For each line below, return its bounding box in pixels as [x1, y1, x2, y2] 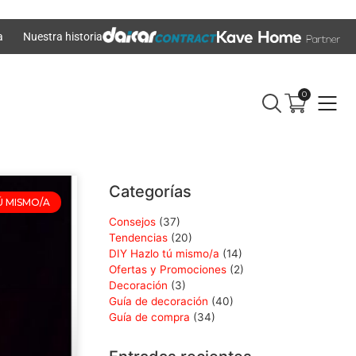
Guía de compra [109, 311, 190, 324]
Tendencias [109, 231, 168, 245]
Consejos [109, 215, 156, 229]
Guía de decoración [109, 295, 208, 308]
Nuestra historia [22, 30, 103, 43]
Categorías [109, 182, 192, 202]
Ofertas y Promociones [109, 263, 226, 277]
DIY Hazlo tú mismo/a [109, 247, 219, 261]
